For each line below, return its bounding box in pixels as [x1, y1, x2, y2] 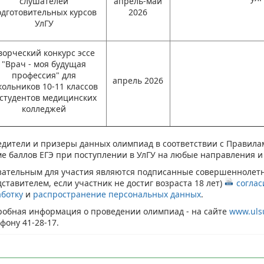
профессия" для [12, 70, 77, 81]
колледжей [22, 103, 67, 114]
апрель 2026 [113, 75, 164, 86]
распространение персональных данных [32, 189, 201, 200]
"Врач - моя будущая [2, 58, 87, 70]
